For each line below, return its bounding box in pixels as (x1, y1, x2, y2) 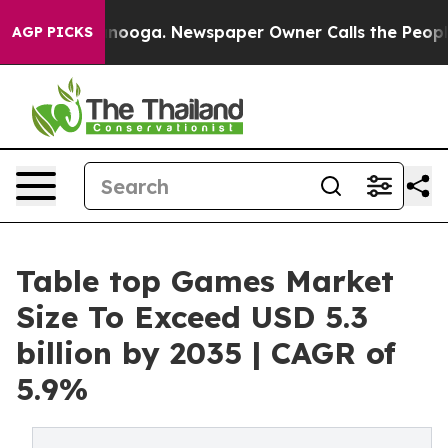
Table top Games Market (16, 262, 394, 300)
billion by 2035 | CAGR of (16, 334, 396, 372)
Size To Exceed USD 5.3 (16, 298, 368, 336)
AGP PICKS (12, 23, 93, 41)
